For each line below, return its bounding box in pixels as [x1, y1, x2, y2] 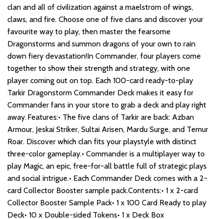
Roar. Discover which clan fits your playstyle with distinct [7, 137, 197, 147]
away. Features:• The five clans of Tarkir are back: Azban [7, 112, 194, 122]
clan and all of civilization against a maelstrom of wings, [7, 2, 193, 12]
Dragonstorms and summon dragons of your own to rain [7, 39, 196, 49]
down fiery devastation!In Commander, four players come [7, 51, 201, 61]
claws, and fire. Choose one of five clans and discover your [7, 15, 203, 24]
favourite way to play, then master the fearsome [7, 27, 171, 37]
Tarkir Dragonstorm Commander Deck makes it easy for [7, 88, 194, 98]
